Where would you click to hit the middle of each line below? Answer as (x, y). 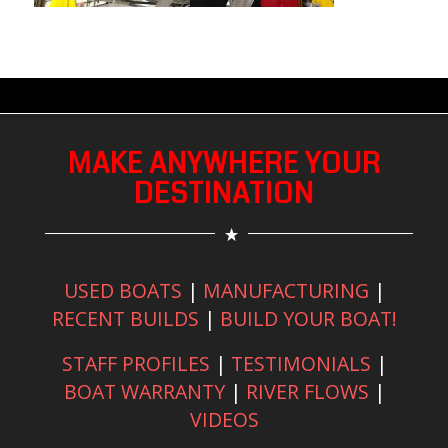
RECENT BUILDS (125, 318)
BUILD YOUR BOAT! (308, 318)
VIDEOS (224, 419)
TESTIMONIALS (300, 363)
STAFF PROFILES (135, 363)
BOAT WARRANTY (144, 391)
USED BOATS (122, 290)
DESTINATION (224, 193)
